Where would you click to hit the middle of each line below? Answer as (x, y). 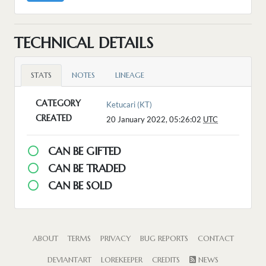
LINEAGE (130, 76)
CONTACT (216, 239)
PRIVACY (115, 239)
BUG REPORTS (164, 239)
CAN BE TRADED (85, 169)
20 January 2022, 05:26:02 (155, 120)
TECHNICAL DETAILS (84, 43)
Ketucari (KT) (129, 105)
